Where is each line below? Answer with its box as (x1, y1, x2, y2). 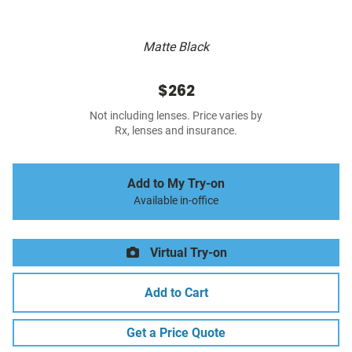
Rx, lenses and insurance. (115, 124, 237, 138)
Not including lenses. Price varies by (90, 109, 262, 123)
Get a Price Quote (126, 325, 225, 341)
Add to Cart (144, 285, 208, 301)
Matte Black (143, 39, 209, 55)
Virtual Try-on (147, 245, 227, 261)
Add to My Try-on (127, 176, 225, 192)
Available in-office (134, 194, 218, 208)
